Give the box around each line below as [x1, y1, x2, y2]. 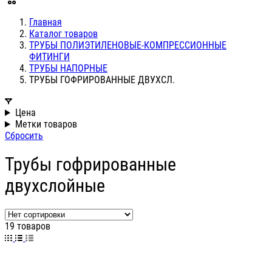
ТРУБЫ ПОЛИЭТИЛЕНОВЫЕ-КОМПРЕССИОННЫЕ [29, 39, 226, 51]
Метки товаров [15, 118, 77, 130]
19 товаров [5, 220, 50, 233]
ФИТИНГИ [29, 51, 70, 63]
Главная [29, 16, 62, 28]
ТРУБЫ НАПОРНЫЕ [29, 63, 107, 74]
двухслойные [5, 175, 105, 197]
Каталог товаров [29, 28, 98, 39]
